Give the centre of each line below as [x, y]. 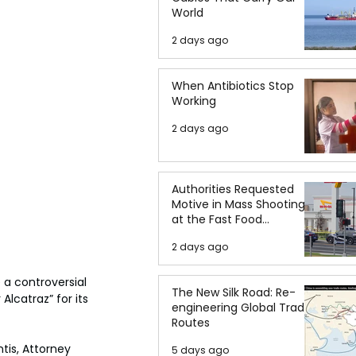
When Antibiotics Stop [233, 86]
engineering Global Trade [242, 308]
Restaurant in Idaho [226, 234]
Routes [191, 323]
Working [194, 101]
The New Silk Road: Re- [234, 292]
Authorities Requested [233, 189]
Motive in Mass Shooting [238, 204]
